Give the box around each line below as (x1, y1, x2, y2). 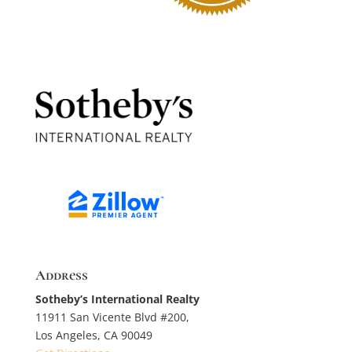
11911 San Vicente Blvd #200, (35, 309, 189, 324)
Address (35, 266, 88, 284)
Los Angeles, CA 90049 (35, 327, 152, 343)
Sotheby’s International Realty (35, 291, 200, 306)
